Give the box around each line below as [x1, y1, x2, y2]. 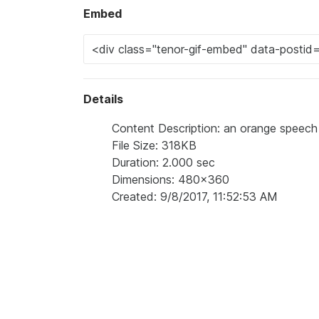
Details [83, 92, 123, 106]
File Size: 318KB [112, 138, 197, 152]
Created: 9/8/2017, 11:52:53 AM [112, 189, 278, 204]
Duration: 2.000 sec [112, 155, 215, 169]
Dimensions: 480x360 [112, 172, 229, 187]
